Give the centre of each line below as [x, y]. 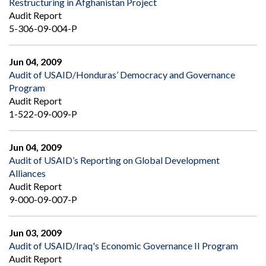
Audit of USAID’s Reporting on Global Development [114, 160]
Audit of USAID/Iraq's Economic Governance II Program [123, 246]
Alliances [27, 173]
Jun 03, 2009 [35, 233]
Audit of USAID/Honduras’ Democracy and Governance [122, 75]
